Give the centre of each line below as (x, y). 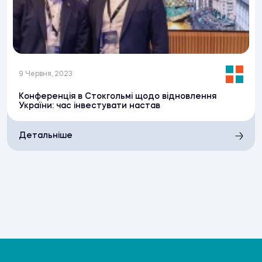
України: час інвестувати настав (89, 106)
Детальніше (45, 136)
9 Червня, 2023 (45, 75)
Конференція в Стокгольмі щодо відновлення (117, 97)
